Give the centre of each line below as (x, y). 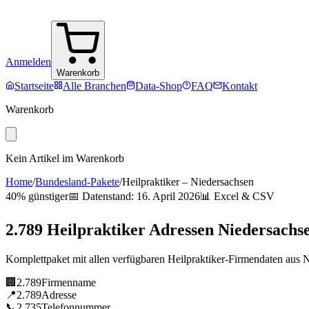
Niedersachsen (222, 182)
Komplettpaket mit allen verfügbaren (87, 259)
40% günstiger (37, 196)
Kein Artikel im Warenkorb (65, 158)
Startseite (34, 86)
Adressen (182, 229)
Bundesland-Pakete (77, 182)
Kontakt (240, 86)
